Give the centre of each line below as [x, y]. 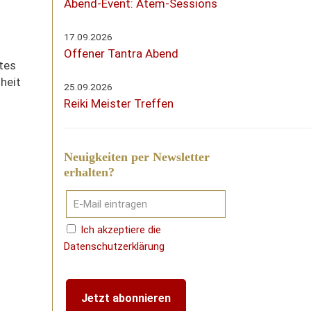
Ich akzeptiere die [121, 230]
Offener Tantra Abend [121, 53]
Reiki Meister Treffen [119, 103]
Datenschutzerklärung [114, 246]
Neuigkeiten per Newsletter [137, 157]
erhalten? [89, 172]
